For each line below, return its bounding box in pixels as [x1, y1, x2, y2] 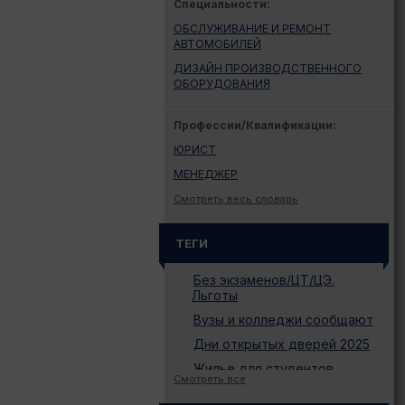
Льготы [192, 287, 238, 303]
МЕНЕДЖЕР [174, 167, 238, 181]
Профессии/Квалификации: [174, 118, 336, 132]
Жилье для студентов [193, 361, 334, 376]
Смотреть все [174, 372, 246, 385]
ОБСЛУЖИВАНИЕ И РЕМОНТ [174, 22, 331, 35]
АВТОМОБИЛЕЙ [174, 37, 261, 51]
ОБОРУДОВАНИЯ [174, 77, 270, 90]
